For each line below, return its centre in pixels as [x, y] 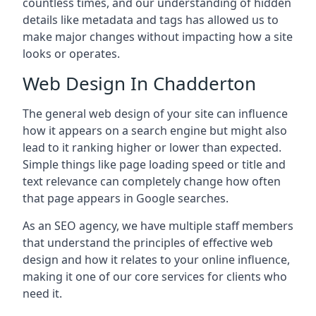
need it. [42, 293]
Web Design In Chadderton [139, 83]
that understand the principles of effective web [148, 243]
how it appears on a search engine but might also [155, 130]
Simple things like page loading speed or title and [154, 164]
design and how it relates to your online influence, [156, 260]
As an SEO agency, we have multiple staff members [158, 226]
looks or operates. [71, 54]
